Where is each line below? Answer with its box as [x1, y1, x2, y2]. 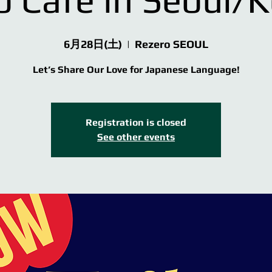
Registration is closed [86, 117, 186, 129]
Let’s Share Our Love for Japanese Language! [32, 64, 240, 76]
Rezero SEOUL [135, 38, 208, 51]
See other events [97, 131, 175, 143]
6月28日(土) [64, 38, 122, 51]
